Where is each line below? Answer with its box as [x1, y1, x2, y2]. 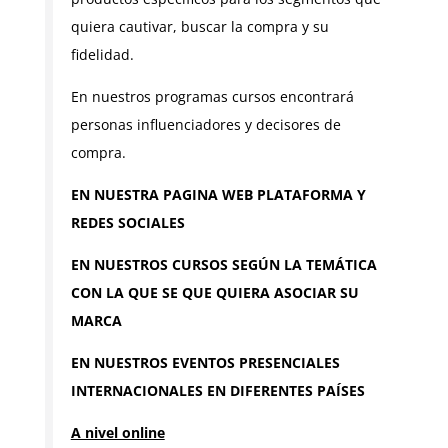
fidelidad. [70, 45, 134, 65]
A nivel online [70, 423, 165, 443]
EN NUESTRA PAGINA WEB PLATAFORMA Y [70, 185, 366, 205]
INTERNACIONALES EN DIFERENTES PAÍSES [70, 381, 365, 401]
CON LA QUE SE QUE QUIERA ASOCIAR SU [70, 283, 359, 303]
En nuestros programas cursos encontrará [70, 87, 354, 107]
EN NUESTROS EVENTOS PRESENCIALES [70, 353, 340, 373]
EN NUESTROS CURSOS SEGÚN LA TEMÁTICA [70, 255, 377, 275]
